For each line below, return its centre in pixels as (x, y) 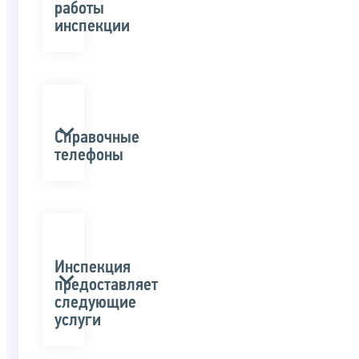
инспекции (92, 26)
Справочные (97, 139)
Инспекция (93, 268)
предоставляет (106, 285)
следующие (95, 303)
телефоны (89, 156)
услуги (78, 321)
